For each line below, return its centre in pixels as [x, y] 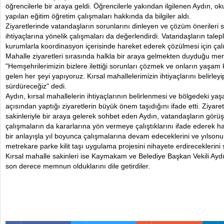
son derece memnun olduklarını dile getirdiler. [78, 166]
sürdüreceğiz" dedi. [36, 86]
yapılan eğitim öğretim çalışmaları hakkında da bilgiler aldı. [98, 16]
